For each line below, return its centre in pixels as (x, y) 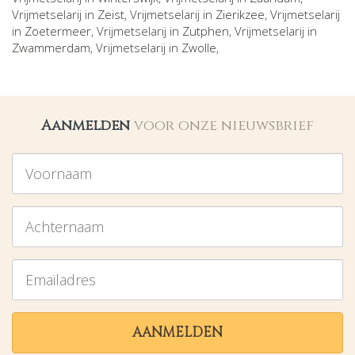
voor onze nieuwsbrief (224, 126)
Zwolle (199, 48)
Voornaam (38, 160)
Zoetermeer (58, 31)
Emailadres (40, 266)
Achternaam (42, 213)
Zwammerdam (51, 48)
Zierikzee (240, 15)
